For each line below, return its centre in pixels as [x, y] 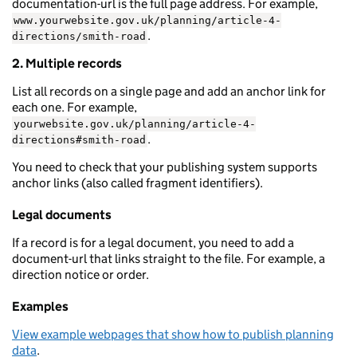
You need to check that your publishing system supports [165, 167]
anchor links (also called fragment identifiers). [137, 183]
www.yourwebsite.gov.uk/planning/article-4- [147, 20]
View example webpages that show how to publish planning [173, 334]
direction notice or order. [80, 275]
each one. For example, [75, 107]
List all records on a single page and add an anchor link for [169, 91]
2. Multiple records [67, 63]
